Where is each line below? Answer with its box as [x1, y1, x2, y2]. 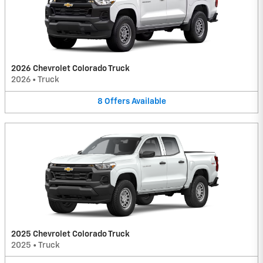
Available [131, 97, 166, 106]
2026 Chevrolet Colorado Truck [11, 65, 130, 73]
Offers [104, 97, 130, 106]
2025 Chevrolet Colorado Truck [11, 230, 130, 238]
